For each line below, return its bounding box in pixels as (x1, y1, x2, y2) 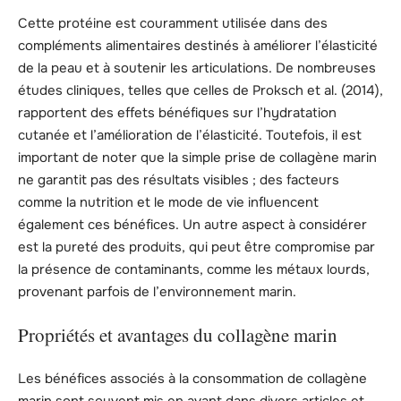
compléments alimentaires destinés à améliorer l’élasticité (18, 36, 378, 55)
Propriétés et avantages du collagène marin (18, 322, 337, 348)
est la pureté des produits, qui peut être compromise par (18, 237, 375, 256)
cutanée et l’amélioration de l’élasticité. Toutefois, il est (18, 125, 362, 144)
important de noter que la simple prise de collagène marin (18, 148, 377, 166)
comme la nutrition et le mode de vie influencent (18, 192, 319, 211)
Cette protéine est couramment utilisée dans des (18, 13, 328, 32)
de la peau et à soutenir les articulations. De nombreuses (18, 58, 376, 77)
